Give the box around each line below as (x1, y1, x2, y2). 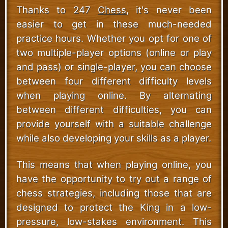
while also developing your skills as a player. (16, 132, 211, 144)
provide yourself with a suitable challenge (16, 118, 212, 130)
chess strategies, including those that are (16, 187, 212, 199)
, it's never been (126, 4, 212, 16)
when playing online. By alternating (16, 89, 212, 101)
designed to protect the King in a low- (16, 201, 212, 213)
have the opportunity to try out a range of (16, 173, 212, 185)
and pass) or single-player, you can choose (16, 61, 212, 73)
